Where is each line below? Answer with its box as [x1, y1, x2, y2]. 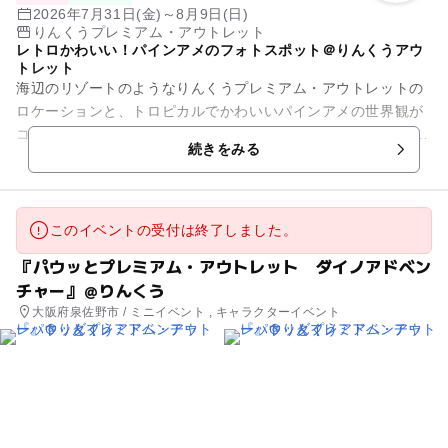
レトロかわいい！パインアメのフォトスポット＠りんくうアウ [15, 41, 424, 58]
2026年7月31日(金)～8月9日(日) [32, 5, 249, 22]
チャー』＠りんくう [15, 277, 166, 302]
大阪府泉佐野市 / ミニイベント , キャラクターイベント [32, 304, 341, 319]
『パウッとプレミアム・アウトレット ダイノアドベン [15, 253, 432, 278]
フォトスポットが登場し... [15, 148, 190, 165]
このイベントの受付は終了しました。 [49, 221, 298, 238]
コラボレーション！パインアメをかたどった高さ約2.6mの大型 [15, 125, 429, 142]
